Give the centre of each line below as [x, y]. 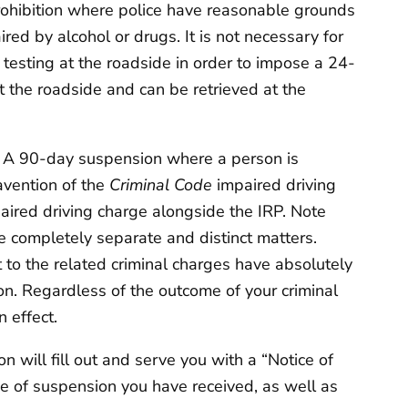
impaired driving [277, 185]
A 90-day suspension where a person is [151, 159]
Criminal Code [163, 185]
